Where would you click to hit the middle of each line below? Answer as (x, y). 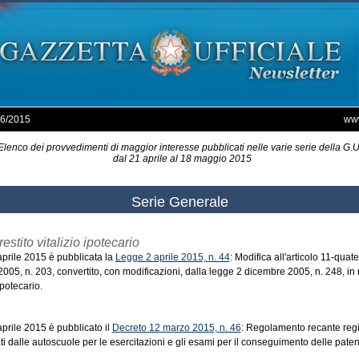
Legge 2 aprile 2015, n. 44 (172, 257)
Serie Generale (179, 202)
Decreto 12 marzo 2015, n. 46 (176, 328)
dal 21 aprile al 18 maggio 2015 (179, 159)
